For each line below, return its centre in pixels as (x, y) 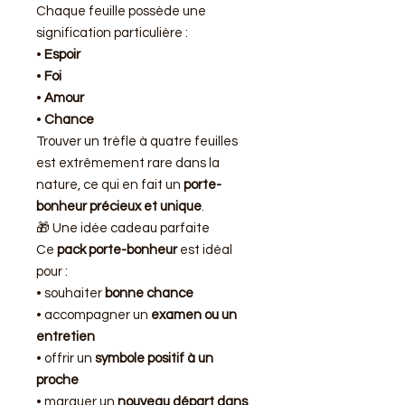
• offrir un (66, 359)
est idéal (205, 250)
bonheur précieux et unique (119, 207)
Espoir (62, 55)
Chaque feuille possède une (121, 12)
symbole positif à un (154, 359)
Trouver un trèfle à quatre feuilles (137, 142)
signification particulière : (112, 33)
